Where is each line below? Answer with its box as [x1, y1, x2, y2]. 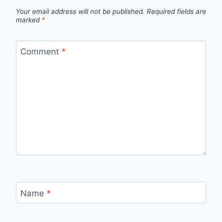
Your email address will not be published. [16, 7, 145, 16]
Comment [20, 46, 61, 56]
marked [16, 16, 42, 24]
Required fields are [147, 7, 206, 16]
